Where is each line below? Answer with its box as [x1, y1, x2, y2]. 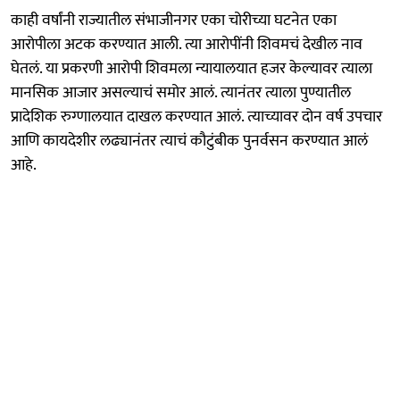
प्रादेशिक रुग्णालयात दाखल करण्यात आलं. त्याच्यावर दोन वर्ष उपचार [11, 103, 382, 130]
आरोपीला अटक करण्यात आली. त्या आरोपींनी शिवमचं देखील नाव [11, 30, 362, 58]
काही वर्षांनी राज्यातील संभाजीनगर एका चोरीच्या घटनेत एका [11, 6, 337, 34]
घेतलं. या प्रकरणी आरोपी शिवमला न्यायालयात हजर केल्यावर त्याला [11, 54, 372, 82]
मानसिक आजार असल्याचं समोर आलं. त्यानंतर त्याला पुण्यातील [11, 79, 351, 106]
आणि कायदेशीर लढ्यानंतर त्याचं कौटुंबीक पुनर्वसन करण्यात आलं [11, 127, 368, 154]
